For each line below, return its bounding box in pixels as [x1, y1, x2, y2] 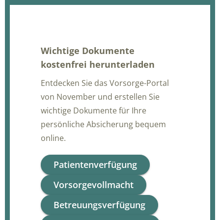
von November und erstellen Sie [41, 91, 160, 102]
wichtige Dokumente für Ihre [41, 105, 146, 116]
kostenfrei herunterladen [41, 58, 155, 70]
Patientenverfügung [54, 158, 137, 170]
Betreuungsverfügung [54, 198, 145, 211]
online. [41, 132, 66, 143]
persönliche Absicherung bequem [41, 118, 166, 130]
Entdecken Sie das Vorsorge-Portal [41, 77, 169, 88]
